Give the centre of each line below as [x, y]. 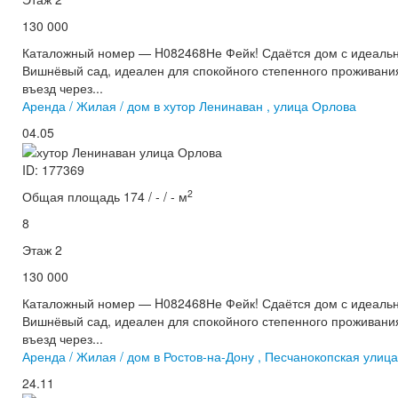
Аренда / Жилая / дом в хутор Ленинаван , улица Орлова [189, 105]
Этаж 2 [42, 250]
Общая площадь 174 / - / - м [105, 197]
